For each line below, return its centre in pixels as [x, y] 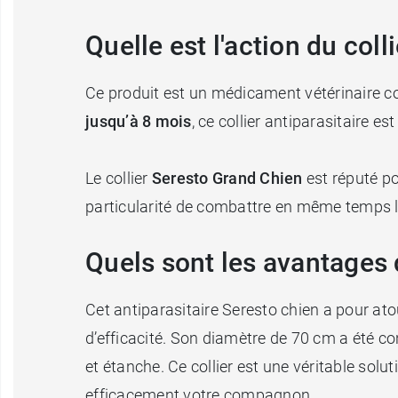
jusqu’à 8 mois [139, 121]
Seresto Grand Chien [225, 178]
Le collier [117, 178]
